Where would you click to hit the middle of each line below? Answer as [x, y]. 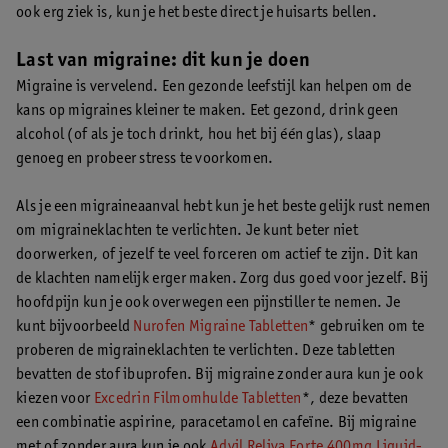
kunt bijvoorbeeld [75, 326]
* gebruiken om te [366, 326]
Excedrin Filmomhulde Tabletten [197, 398]
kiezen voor [55, 398]
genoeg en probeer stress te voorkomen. [145, 158]
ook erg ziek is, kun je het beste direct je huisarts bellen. [196, 12]
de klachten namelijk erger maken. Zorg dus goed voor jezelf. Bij [222, 278]
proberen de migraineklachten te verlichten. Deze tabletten [206, 350]
